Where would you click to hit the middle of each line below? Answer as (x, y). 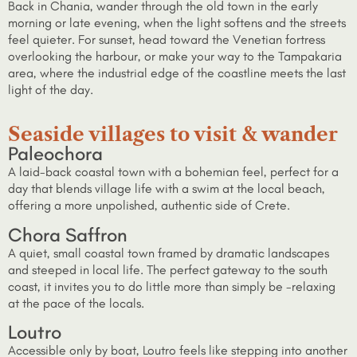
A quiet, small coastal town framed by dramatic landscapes (169, 253)
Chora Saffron (68, 234)
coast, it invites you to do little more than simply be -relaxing (172, 286)
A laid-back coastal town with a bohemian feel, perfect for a (173, 172)
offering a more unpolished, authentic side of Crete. (149, 206)
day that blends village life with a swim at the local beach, (167, 189)
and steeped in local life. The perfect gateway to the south (168, 269)
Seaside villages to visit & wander (173, 135)
